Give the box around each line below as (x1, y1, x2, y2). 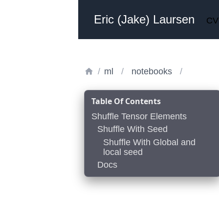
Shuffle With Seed (97, 124, 168, 134)
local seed (103, 147, 143, 157)
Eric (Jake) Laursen (94, 13, 195, 26)
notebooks (131, 66, 172, 76)
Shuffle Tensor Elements (91, 111, 187, 121)
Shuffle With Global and (103, 137, 196, 147)
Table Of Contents (91, 96, 161, 107)
